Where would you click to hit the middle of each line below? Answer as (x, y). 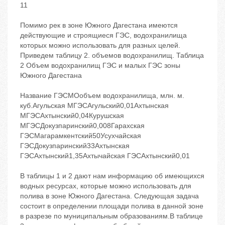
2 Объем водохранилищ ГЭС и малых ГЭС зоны (100, 66)
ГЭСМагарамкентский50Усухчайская (81, 136)
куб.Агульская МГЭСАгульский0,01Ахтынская (94, 106)
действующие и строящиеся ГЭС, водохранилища (103, 35)
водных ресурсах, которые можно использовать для (106, 186)
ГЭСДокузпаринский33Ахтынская (75, 146)
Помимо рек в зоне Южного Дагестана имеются (99, 25)
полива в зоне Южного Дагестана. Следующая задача (109, 196)
